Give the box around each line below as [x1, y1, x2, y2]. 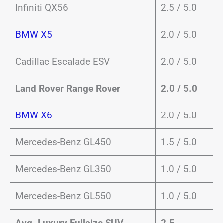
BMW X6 [15, 110, 52, 121]
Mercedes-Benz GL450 [15, 136, 111, 148]
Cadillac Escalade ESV [15, 56, 110, 67]
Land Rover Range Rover [15, 83, 120, 94]
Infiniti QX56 [15, 2, 71, 13]
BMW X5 [15, 29, 52, 40]
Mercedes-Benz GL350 [15, 163, 111, 175]
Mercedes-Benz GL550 [15, 190, 111, 202]
